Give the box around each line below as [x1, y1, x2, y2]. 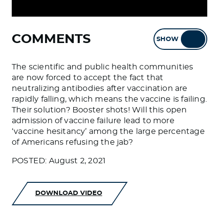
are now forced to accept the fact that [12, 74, 164, 82]
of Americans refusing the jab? [12, 138, 133, 146]
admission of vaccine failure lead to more [12, 117, 175, 125]
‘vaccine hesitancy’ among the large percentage [12, 128, 205, 135]
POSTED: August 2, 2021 [12, 157, 106, 165]
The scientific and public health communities [12, 63, 194, 71]
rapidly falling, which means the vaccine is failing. [12, 95, 207, 103]
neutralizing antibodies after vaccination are [12, 85, 188, 92]
